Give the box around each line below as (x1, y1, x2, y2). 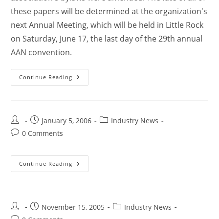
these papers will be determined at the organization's (11, 6, 208, 17)
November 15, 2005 (42, 202, 105, 212)
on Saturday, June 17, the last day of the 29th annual (11, 33, 203, 44)
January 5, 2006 (42, 116, 92, 125)
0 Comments (22, 129, 64, 138)
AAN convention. (11, 47, 72, 58)
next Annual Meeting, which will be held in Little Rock (11, 20, 204, 30)
